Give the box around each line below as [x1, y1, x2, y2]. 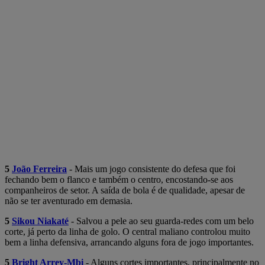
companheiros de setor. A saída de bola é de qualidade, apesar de [5, 185, 245, 195]
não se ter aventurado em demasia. [5, 195, 132, 206]
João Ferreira [12, 163, 67, 174]
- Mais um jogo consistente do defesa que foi [67, 163, 235, 174]
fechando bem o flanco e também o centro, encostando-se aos [5, 174, 233, 185]
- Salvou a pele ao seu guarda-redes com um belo [69, 215, 254, 226]
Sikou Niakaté [12, 215, 69, 226]
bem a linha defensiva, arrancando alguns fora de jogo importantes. [5, 237, 254, 247]
